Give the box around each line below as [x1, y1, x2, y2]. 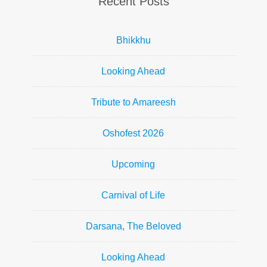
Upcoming [111, 159, 155, 169]
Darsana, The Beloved [85, 221, 181, 231]
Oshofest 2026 [103, 128, 164, 138]
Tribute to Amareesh [91, 97, 176, 107]
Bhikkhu [116, 35, 151, 45]
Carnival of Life [101, 190, 165, 200]
